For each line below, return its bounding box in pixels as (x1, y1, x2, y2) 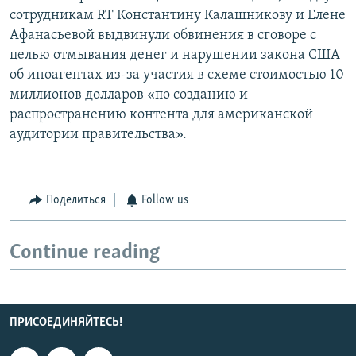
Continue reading (10, 242, 160, 264)
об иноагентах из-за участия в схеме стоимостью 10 (10, 68, 344, 83)
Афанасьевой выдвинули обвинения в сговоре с (10, 28, 316, 44)
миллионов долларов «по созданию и (10, 87, 248, 103)
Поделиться (45, 194, 106, 207)
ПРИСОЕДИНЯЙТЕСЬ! (10, 316, 122, 330)
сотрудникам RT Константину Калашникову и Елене (10, 8, 346, 24)
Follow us (141, 194, 188, 207)
